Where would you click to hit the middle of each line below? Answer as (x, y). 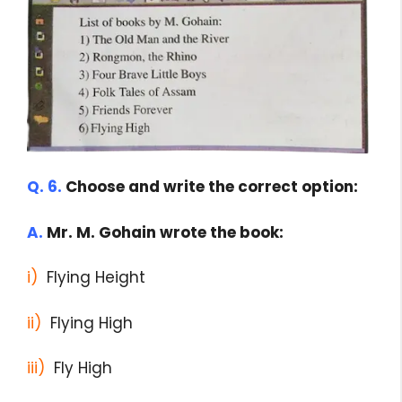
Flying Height (92, 278)
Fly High (79, 368)
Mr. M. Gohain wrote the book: (163, 232)
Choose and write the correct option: (210, 187)
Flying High (87, 323)
